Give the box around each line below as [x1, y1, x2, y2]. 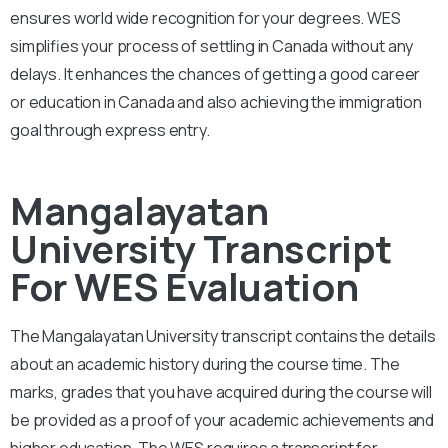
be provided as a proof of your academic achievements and [10, 408, 435, 431]
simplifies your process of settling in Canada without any [10, 34, 414, 57]
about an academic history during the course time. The [10, 352, 400, 375]
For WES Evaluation [10, 259, 359, 312]
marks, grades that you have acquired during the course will [10, 380, 432, 403]
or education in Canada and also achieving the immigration [10, 90, 422, 113]
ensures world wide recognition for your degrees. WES [10, 6, 401, 29]
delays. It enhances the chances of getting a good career [10, 62, 421, 85]
